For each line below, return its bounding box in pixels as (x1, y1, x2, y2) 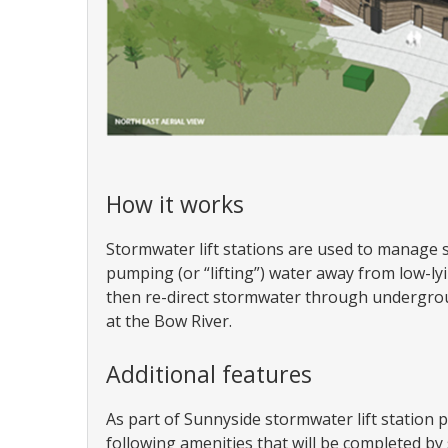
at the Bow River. (106, 310, 232, 333)
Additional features (106, 358, 312, 391)
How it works (106, 188, 244, 221)
